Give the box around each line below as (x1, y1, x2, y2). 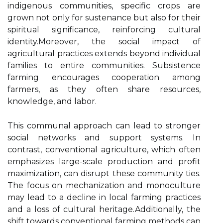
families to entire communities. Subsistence (7, 61, 201, 70)
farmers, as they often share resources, (7, 85, 201, 94)
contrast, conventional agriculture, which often (7, 145, 201, 154)
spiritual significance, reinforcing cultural (7, 25, 201, 34)
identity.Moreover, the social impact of (7, 37, 201, 46)
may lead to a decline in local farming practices (7, 193, 201, 202)
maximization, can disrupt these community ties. (7, 169, 201, 178)
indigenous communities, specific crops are (7, 1, 201, 10)
